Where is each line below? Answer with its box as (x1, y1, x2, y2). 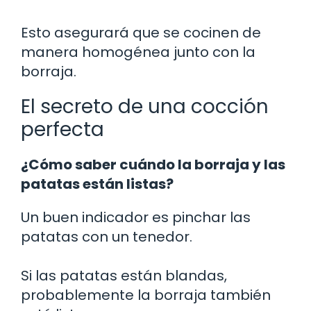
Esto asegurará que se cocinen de (21, 22, 261, 42)
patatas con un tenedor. (21, 226, 192, 246)
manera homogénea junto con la (21, 42, 255, 62)
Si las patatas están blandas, (21, 265, 227, 285)
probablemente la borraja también (21, 285, 271, 305)
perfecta (21, 115, 104, 143)
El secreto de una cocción (21, 92, 269, 120)
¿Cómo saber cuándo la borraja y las (21, 154, 285, 174)
